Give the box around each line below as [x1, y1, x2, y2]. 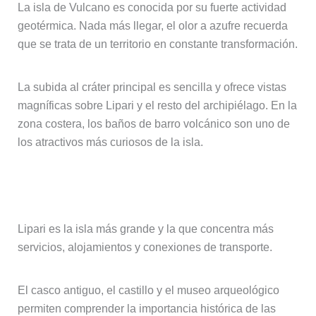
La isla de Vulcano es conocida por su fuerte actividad [17, 1, 286, 14]
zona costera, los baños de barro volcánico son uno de [17, 118, 290, 130]
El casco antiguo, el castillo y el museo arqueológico [17, 284, 279, 297]
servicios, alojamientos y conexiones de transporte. [17, 241, 272, 254]
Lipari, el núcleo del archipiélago [17, 176, 255, 195]
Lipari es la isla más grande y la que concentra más [17, 223, 274, 236]
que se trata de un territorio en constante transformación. [17, 38, 298, 51]
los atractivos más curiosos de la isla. [17, 136, 203, 149]
